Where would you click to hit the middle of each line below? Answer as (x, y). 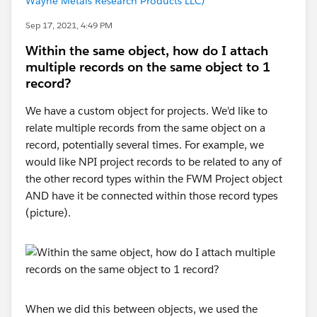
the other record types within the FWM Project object (154, 178)
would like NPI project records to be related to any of (154, 161)
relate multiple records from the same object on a (145, 127)
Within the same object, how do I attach (147, 50)
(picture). (48, 212)
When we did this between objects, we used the (142, 309)
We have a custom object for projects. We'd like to (146, 110)
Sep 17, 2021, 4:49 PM (69, 25)
